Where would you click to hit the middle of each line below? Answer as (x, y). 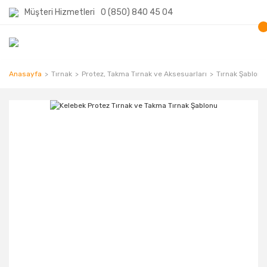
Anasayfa (25, 74)
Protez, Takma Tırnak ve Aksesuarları (144, 74)
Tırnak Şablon (239, 74)
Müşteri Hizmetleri (60, 12)
